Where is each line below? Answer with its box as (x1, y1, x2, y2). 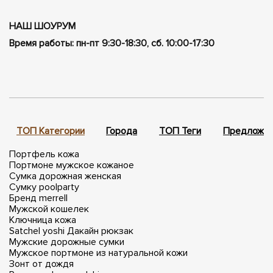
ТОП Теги (159, 125, 201, 137)
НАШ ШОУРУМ (9, 20, 76, 32)
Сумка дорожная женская (9, 170, 121, 182)
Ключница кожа (9, 214, 76, 226)
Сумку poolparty (9, 181, 79, 193)
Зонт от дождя (9, 258, 74, 270)
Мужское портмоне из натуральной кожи (9, 247, 188, 259)
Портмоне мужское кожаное (9, 159, 134, 171)
